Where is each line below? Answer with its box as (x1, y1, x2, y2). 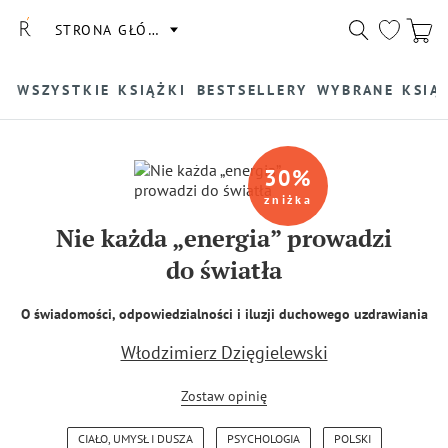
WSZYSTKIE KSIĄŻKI (17, 80, 187, 99)
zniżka (263, 192, 313, 207)
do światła (166, 254, 282, 286)
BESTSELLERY (196, 80, 308, 99)
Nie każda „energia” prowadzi (56, 222, 392, 254)
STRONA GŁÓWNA (54, 20, 182, 39)
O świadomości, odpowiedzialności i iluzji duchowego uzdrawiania (20, 304, 428, 323)
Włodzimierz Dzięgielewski (120, 341, 328, 365)
